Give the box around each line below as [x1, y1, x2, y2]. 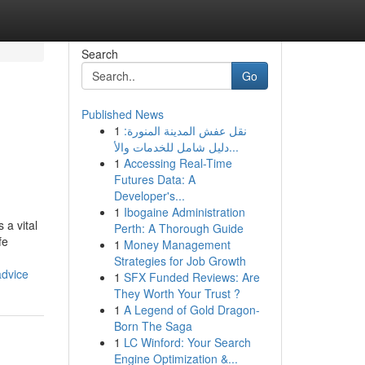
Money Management [123, 236, 231, 253]
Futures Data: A [113, 171, 196, 187]
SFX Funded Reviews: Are [123, 269, 260, 285]
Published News [81, 106, 164, 122]
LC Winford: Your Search [123, 334, 251, 350]
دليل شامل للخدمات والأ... [228, 139, 239, 155]
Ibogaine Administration [123, 204, 245, 220]
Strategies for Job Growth [113, 253, 246, 269]
